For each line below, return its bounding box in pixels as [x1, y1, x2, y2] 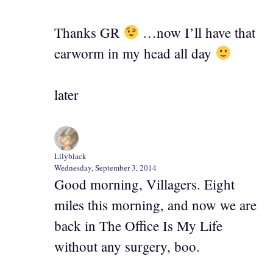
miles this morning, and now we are [54, 195, 257, 214]
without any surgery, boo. [54, 236, 200, 255]
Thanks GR [54, 23, 123, 41]
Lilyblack [54, 150, 87, 161]
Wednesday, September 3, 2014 [54, 161, 157, 173]
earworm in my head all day [54, 43, 215, 62]
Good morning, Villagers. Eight [54, 174, 235, 193]
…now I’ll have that [139, 23, 256, 41]
